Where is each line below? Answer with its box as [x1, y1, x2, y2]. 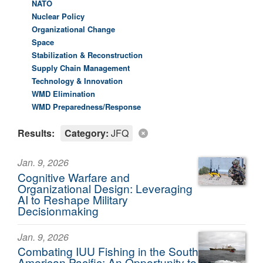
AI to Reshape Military [18, 191, 128, 207]
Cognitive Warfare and [18, 168, 130, 185]
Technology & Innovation [32, 75, 123, 86]
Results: [18, 126, 55, 140]
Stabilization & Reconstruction [32, 49, 143, 60]
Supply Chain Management [32, 62, 130, 73]
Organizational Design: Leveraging [18, 180, 193, 196]
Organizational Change [32, 23, 115, 35]
